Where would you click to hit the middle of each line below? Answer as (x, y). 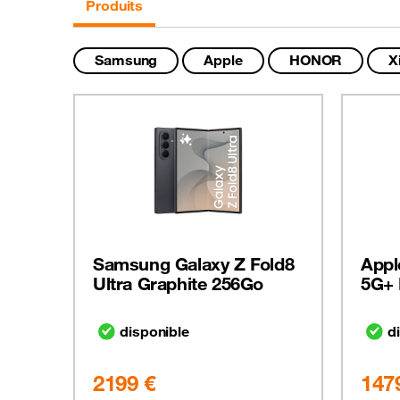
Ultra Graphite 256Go (179, 284)
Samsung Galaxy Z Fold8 (194, 264)
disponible (154, 332)
